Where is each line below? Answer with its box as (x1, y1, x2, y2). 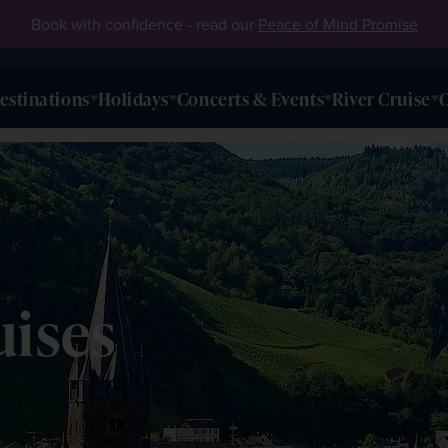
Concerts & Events (176, 85, 325, 111)
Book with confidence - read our (30, 13, 258, 35)
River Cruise (332, 85, 431, 111)
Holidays (97, 85, 169, 111)
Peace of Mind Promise (257, 13, 418, 35)
